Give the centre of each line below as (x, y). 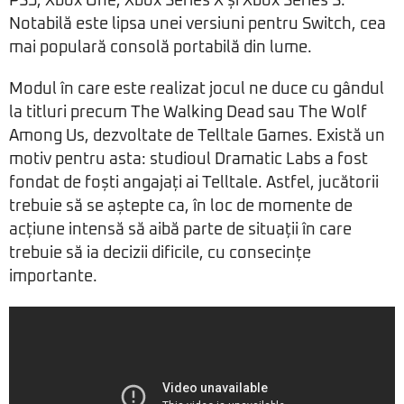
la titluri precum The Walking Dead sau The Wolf (188, 113)
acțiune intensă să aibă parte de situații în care (180, 230)
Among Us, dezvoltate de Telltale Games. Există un (197, 137)
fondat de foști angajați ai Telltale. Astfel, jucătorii (194, 184)
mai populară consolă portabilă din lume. (161, 48)
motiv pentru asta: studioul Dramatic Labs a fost (188, 160)
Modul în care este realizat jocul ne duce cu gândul (197, 90)
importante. (53, 277)
